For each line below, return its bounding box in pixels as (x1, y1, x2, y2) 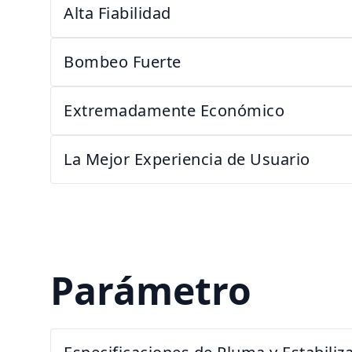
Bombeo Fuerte (64, 51, 181, 72)
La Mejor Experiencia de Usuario (64, 148, 310, 170)
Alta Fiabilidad (64, 2, 171, 24)
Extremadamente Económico (64, 100, 284, 121)
